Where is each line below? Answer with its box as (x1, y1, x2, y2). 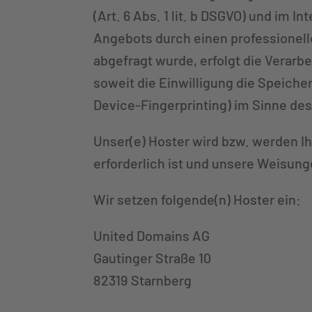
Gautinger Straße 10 (93, 249, 212, 266)
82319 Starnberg (93, 271, 192, 288)
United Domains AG (93, 226, 210, 244)
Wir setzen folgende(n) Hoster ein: (93, 190, 302, 208)
